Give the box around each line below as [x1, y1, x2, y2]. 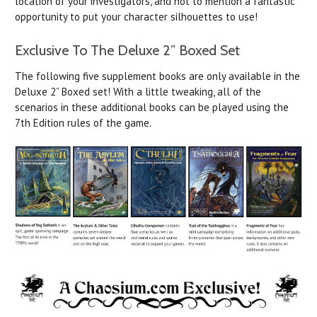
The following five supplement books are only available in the [15, 69, 300, 83]
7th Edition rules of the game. [15, 115, 151, 129]
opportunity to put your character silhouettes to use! [15, 9, 258, 23]
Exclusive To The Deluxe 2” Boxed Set [15, 41, 240, 59]
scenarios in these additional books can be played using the [15, 100, 289, 114]
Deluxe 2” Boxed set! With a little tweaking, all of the [15, 84, 261, 98]
